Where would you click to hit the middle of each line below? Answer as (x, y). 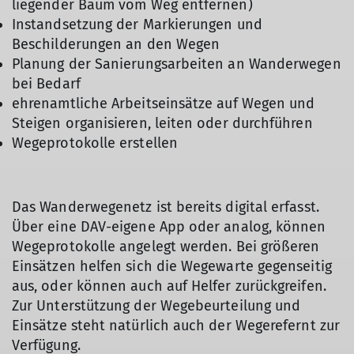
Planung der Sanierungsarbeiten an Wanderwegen (177, 64)
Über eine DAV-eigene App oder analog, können (169, 227)
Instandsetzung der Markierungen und (137, 25)
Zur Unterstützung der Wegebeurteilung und (156, 306)
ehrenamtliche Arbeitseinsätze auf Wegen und (164, 104)
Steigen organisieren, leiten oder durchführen (162, 124)
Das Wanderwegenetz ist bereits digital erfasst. (168, 207)
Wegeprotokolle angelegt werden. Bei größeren (166, 247)
